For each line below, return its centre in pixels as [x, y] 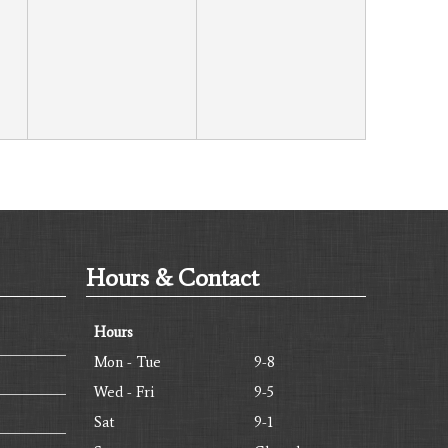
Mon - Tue [127, 361]
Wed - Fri [124, 391]
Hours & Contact [172, 277]
